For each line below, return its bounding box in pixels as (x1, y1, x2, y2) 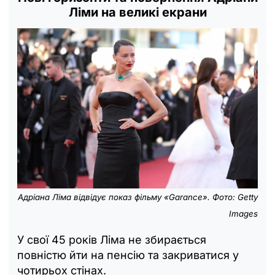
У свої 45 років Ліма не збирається (17, 233, 206, 247)
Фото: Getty (212, 192, 258, 203)
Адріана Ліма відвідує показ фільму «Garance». (18, 192, 212, 203)
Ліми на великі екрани (68, 4, 207, 20)
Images (229, 209, 258, 219)
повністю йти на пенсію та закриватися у (17, 249, 239, 262)
